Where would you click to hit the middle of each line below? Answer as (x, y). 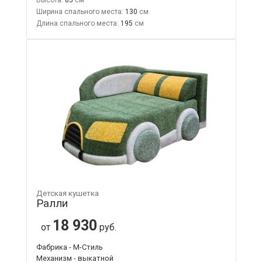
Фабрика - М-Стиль (69, 247)
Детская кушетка (67, 193)
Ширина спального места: (80, 11)
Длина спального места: (77, 23)
